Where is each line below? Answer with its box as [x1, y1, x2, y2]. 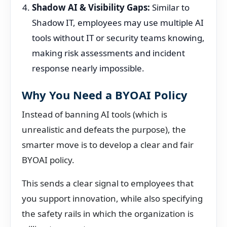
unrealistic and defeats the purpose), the [22, 124, 186, 135]
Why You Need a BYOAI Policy [22, 87, 187, 102]
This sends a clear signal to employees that [22, 177, 194, 189]
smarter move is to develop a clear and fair [22, 139, 194, 150]
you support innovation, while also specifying [22, 193, 203, 204]
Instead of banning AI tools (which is [22, 108, 167, 120]
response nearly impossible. [32, 62, 144, 74]
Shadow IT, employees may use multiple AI [32, 17, 204, 28]
